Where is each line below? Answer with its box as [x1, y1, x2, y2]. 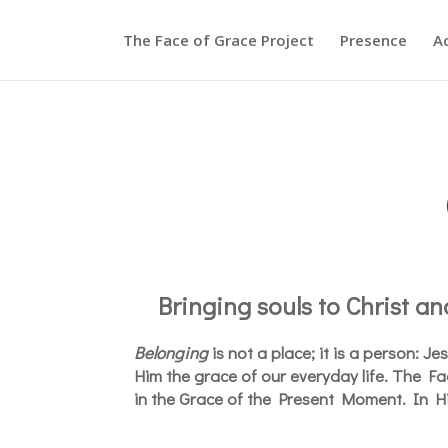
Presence [340, 30, 407, 50]
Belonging [134, 341, 209, 364]
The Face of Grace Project [123, 30, 314, 50]
